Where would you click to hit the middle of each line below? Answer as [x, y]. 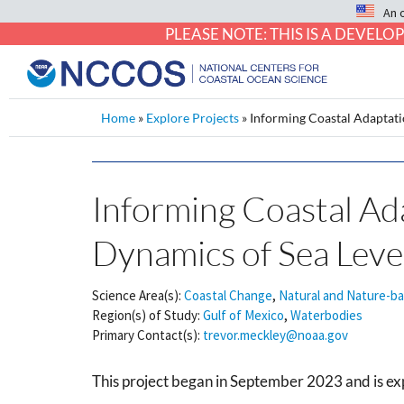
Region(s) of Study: [146, 315]
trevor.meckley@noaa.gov [275, 335]
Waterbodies [326, 315]
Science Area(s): [137, 295]
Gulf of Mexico [243, 315]
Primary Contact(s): [146, 335]
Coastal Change [228, 295]
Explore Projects [193, 118]
